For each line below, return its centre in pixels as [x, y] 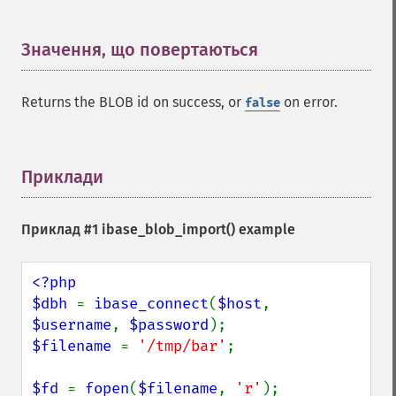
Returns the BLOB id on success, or [133, 102]
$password [169, 325]
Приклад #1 [61, 229]
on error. [309, 102]
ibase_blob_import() [168, 229]
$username [72, 325]
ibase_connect [151, 304]
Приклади [62, 177]
